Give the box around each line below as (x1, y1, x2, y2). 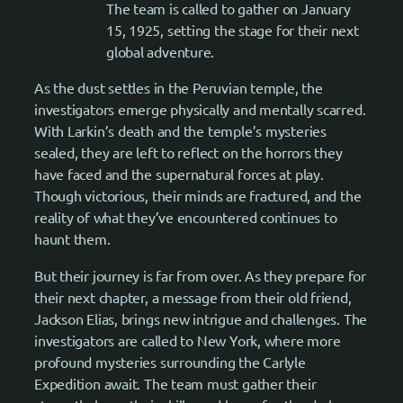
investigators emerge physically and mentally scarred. (34, 100, 366, 119)
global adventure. (106, 42, 215, 61)
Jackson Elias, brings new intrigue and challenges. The (34, 309, 368, 327)
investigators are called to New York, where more (34, 330, 341, 349)
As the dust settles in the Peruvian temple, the (34, 78, 323, 97)
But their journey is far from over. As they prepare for (34, 265, 366, 284)
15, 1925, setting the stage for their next (106, 21, 359, 40)
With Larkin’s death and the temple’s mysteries (34, 121, 327, 140)
